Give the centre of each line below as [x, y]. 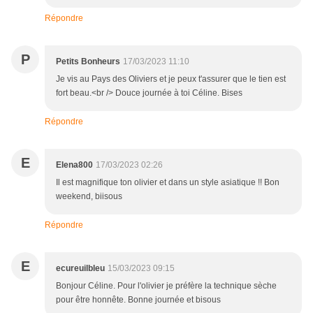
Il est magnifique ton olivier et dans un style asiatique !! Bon [168, 183]
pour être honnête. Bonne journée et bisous [138, 300]
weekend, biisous [89, 197]
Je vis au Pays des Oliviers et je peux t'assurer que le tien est [171, 79]
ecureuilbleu [80, 269]
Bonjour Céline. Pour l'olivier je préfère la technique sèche [166, 286]
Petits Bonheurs [88, 62]
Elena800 [74, 165]
